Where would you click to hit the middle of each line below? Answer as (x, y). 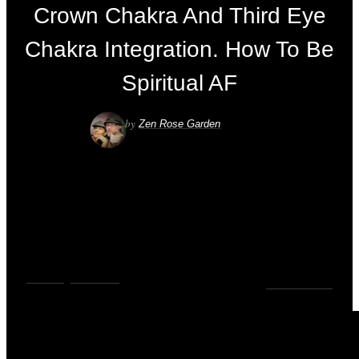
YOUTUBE (95, 278)
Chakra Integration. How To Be (179, 49)
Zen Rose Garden (180, 124)
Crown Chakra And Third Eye (179, 16)
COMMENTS (302, 284)
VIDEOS (45, 278)
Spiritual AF (179, 83)
